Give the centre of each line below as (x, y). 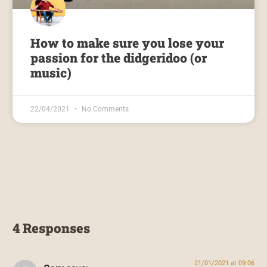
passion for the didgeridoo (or (119, 58)
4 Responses (52, 228)
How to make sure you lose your (128, 43)
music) (51, 73)
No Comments (105, 109)
